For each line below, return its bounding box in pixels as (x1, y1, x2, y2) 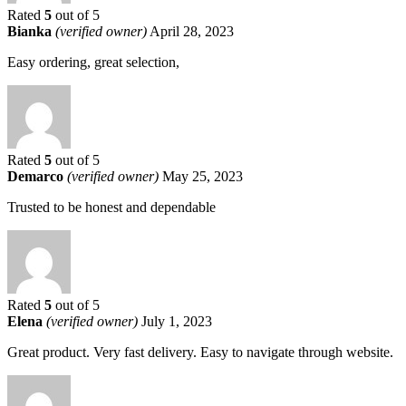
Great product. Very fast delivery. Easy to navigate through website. (7, 343, 393, 360)
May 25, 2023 (162, 168, 243, 184)
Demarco (7, 168, 67, 184)
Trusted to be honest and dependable (7, 198, 216, 215)
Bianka (7, 23, 55, 39)
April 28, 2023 (150, 23, 234, 39)
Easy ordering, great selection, (7, 53, 179, 70)
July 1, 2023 (141, 313, 212, 329)
